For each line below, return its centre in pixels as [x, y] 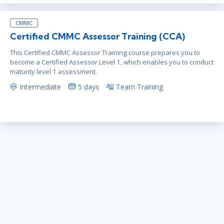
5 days [88, 86]
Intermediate [40, 86]
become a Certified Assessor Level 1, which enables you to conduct [112, 62]
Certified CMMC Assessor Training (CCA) [97, 36]
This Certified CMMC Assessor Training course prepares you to [105, 52]
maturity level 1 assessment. [53, 71]
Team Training [140, 86]
